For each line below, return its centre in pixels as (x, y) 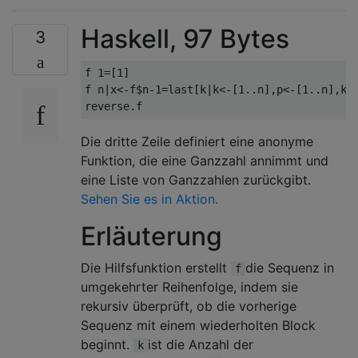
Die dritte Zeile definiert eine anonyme (197, 141)
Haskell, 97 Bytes (185, 39)
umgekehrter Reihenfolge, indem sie (189, 287)
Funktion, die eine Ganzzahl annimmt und (205, 161)
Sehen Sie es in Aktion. (149, 199)
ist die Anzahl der (201, 344)
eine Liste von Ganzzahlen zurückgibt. (196, 180)
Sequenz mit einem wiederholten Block (198, 325)
